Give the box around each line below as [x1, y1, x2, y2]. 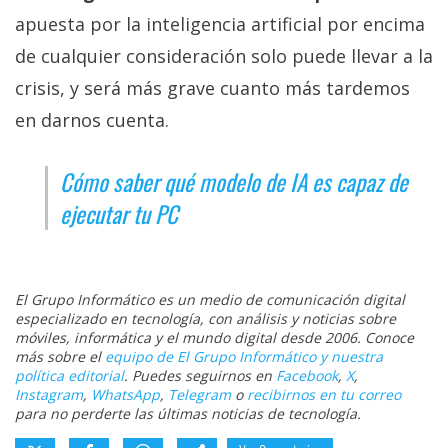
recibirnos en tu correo [247, 385, 401, 405]
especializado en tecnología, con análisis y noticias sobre [15, 309, 396, 329]
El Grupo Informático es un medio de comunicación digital [15, 290, 405, 310]
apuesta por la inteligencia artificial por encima [15, 12, 425, 37]
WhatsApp [91, 385, 160, 405]
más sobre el [15, 347, 105, 367]
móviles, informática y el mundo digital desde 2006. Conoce [15, 328, 414, 348]
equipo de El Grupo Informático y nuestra [105, 347, 383, 367]
